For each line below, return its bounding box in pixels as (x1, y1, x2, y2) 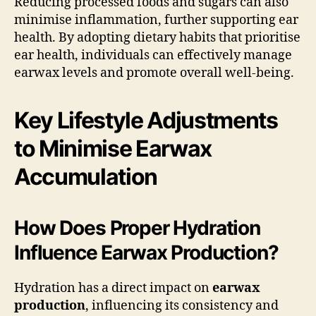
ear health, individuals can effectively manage (14, 47, 292, 63)
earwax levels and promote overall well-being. (14, 64, 294, 81)
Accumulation (14, 162, 158, 190)
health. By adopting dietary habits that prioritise (14, 29, 300, 46)
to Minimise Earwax (14, 134, 212, 162)
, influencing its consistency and (85, 297, 279, 314)
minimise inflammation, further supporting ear (14, 11, 298, 28)
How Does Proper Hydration (14, 215, 260, 240)
